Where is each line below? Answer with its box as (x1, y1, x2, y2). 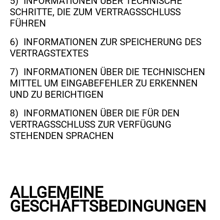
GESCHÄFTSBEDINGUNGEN (10, 197, 207, 216)
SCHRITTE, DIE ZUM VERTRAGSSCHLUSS (10, 7, 181, 18)
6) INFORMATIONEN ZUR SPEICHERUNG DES (10, 37, 202, 48)
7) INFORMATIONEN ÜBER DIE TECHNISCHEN (10, 67, 206, 78)
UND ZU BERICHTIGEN (10, 89, 104, 100)
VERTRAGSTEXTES (10, 48, 89, 59)
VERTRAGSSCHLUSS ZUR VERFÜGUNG (10, 119, 172, 130)
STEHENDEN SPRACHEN (10, 131, 114, 141)
